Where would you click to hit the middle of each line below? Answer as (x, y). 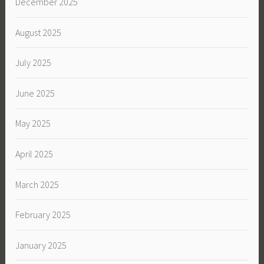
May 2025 (33, 123)
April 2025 (34, 154)
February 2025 (43, 215)
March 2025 (37, 184)
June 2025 (35, 93)
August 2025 (39, 32)
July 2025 (34, 63)
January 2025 (41, 245)
